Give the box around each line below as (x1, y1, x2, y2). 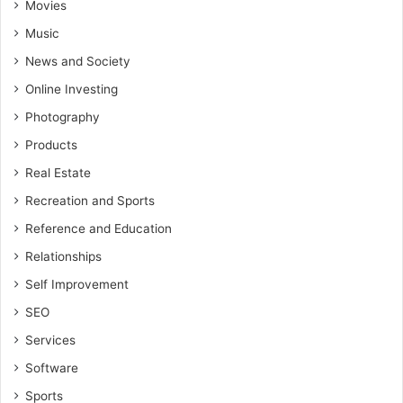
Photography (25, 110, 100, 124)
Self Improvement (25, 277, 129, 291)
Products (25, 138, 77, 152)
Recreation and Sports (25, 193, 155, 208)
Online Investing (25, 82, 118, 96)
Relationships (25, 249, 102, 264)
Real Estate (25, 166, 91, 180)
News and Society (25, 54, 130, 68)
